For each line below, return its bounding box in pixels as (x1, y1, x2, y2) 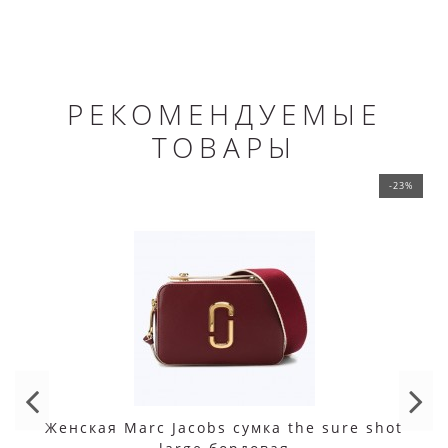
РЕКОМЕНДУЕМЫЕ (66, 95, 382, 134)
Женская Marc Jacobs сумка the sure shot (45, 418, 403, 438)
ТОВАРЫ (151, 128, 297, 167)
